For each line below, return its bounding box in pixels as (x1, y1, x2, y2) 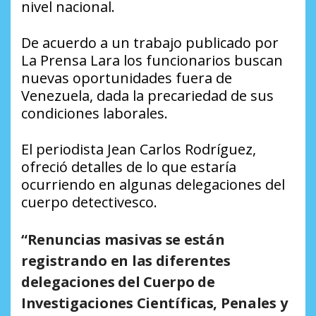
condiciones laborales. (21, 103, 168, 123)
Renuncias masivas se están (27, 229, 225, 249)
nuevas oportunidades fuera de (21, 68, 232, 87)
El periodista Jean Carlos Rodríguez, (21, 139, 256, 159)
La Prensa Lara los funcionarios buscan (21, 50, 283, 70)
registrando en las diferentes (21, 250, 231, 270)
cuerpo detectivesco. (21, 192, 157, 212)
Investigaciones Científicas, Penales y (21, 293, 288, 312)
